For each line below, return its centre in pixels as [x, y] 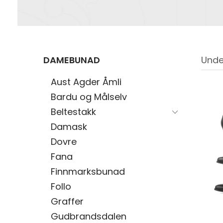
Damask [69, 127]
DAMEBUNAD [72, 60]
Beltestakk [73, 112]
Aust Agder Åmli [86, 82]
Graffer [67, 201]
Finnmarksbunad [88, 171]
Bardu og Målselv [89, 97]
